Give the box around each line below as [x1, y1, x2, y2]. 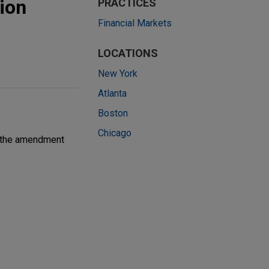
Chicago [98, 127, 131, 139]
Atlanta [98, 88, 127, 100]
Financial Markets [98, 17, 172, 29]
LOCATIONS [98, 47, 158, 60]
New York [98, 68, 138, 80]
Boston [98, 107, 128, 119]
